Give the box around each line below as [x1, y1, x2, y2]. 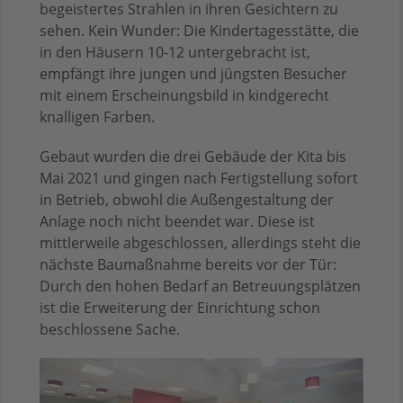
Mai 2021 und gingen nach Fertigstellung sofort [40, 168, 358, 189]
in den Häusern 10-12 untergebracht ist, [40, 42, 310, 63]
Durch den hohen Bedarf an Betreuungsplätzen [40, 276, 361, 297]
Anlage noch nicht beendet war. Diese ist [40, 211, 315, 232]
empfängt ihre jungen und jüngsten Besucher [40, 64, 347, 85]
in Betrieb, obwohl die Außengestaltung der [40, 190, 334, 210]
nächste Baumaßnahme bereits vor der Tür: [40, 255, 336, 275]
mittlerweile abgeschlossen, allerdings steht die [40, 233, 361, 254]
